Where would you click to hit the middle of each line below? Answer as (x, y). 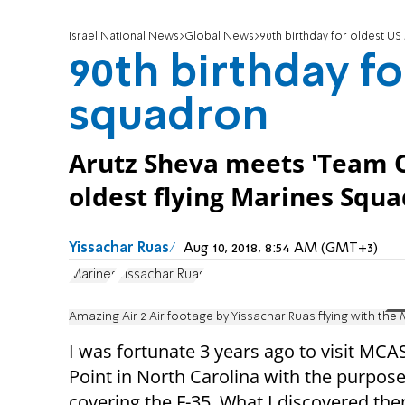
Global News (219, 37)
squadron (169, 118)
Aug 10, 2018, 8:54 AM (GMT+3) (281, 249)
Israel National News (124, 37)
